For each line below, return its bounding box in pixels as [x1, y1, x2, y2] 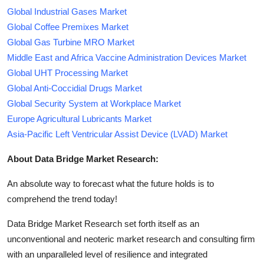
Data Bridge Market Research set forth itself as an [7, 218, 199, 229]
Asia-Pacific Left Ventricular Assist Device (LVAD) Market [7, 128, 227, 139]
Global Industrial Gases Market [7, 6, 127, 16]
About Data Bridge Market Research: [7, 153, 159, 164]
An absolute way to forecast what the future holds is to [7, 178, 214, 189]
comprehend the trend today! [7, 193, 117, 204]
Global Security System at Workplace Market [7, 98, 181, 108]
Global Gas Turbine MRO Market [7, 37, 134, 47]
